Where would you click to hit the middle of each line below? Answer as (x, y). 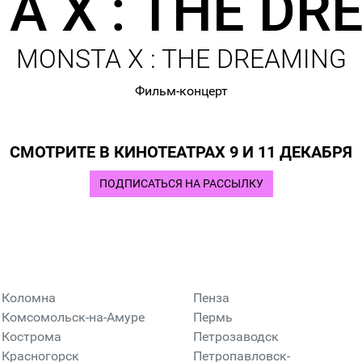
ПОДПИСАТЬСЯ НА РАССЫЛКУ (181, 184)
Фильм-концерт (181, 91)
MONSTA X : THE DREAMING (181, 59)
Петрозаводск (236, 337)
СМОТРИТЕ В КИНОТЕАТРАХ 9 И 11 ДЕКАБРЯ (181, 152)
